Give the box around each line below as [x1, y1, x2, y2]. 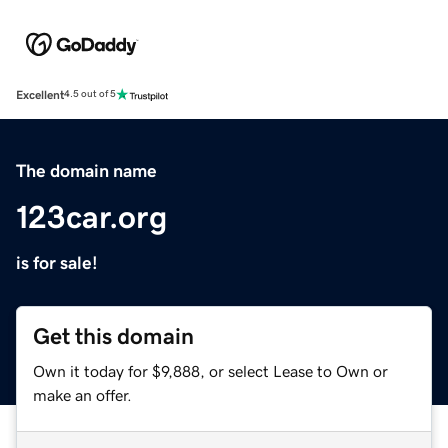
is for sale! [16, 253, 98, 272]
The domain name [16, 161, 157, 180]
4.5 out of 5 [64, 89, 116, 100]
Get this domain [33, 324, 194, 348]
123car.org [16, 200, 167, 233]
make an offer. [33, 386, 132, 403]
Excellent [16, 88, 64, 101]
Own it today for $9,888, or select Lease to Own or [33, 362, 388, 379]
